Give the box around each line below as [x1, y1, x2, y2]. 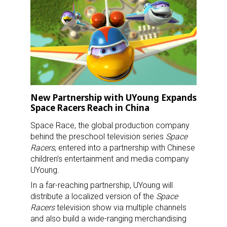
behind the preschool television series [30, 132, 166, 142]
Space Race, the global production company [30, 121, 190, 131]
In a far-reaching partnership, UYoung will [30, 180, 173, 191]
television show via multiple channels [55, 203, 186, 213]
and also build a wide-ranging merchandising [30, 214, 186, 224]
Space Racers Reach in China [30, 102, 149, 114]
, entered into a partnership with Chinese [55, 143, 195, 153]
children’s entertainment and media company [30, 154, 189, 164]
